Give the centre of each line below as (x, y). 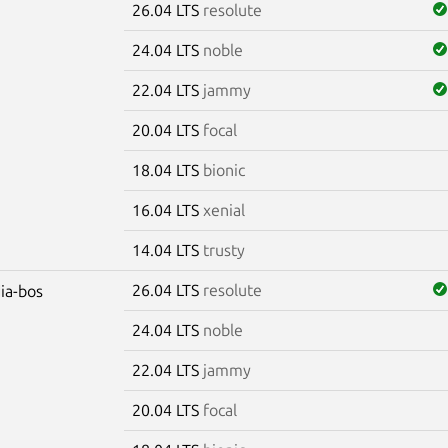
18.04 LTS (167, 169)
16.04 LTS (167, 209)
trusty (223, 249)
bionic (223, 169)
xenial (223, 209)
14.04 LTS (167, 249)
